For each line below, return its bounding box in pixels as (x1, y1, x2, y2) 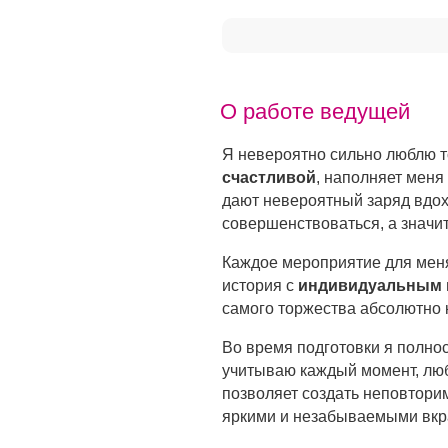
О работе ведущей (220, 98, 410, 124)
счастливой (222, 168, 316, 186)
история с (222, 276, 298, 294)
